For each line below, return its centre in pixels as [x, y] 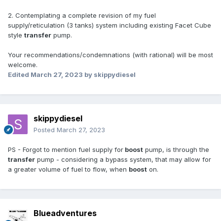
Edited [19, 75]
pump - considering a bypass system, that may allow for [123, 160]
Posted [45, 130]
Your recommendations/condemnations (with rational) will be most [110, 55]
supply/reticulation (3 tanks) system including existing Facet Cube [110, 25]
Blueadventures [65, 213]
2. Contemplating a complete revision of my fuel [82, 16]
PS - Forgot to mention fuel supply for [66, 150]
